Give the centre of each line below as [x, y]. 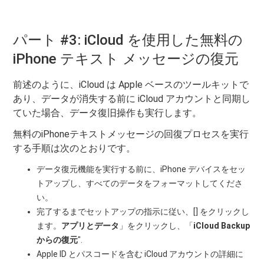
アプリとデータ [90, 226]
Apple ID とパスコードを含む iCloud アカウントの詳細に [140, 254]
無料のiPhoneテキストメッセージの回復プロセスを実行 [131, 134]
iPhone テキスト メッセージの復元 [126, 59]
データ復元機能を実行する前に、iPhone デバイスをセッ [141, 169]
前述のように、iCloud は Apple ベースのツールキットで [131, 85]
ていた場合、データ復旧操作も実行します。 [108, 113]
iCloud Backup [222, 226]
